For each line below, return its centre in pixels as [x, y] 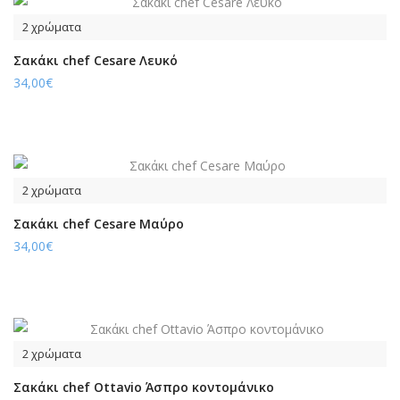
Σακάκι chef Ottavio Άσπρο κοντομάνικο [144, 387]
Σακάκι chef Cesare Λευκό [96, 60]
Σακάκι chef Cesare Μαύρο [99, 224]
